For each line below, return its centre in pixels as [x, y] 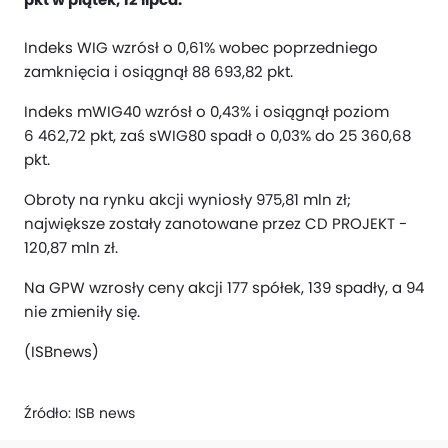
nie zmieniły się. [82, 311]
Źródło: [49, 413]
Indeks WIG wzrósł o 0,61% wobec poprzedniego [201, 47]
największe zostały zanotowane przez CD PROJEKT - [215, 223]
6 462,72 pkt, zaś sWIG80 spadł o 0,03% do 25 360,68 [217, 135]
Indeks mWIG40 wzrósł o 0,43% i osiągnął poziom [206, 111]
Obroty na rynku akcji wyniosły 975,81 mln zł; [187, 199]
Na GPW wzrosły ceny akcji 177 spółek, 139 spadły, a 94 [224, 287]
